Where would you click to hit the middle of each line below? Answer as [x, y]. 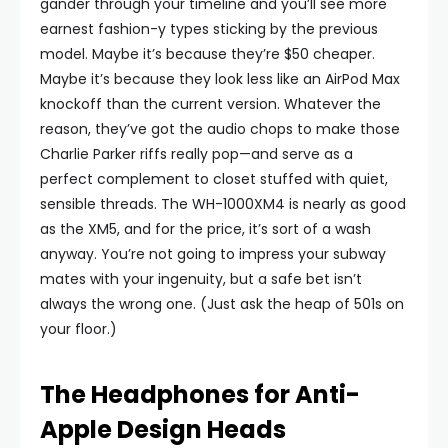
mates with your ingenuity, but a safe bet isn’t [201, 279]
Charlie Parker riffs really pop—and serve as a [196, 154]
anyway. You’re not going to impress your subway [213, 254]
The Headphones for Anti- [200, 394]
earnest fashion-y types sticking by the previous [209, 29]
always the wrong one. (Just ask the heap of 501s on [222, 304]
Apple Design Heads [165, 429]
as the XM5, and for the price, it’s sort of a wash [205, 229]
